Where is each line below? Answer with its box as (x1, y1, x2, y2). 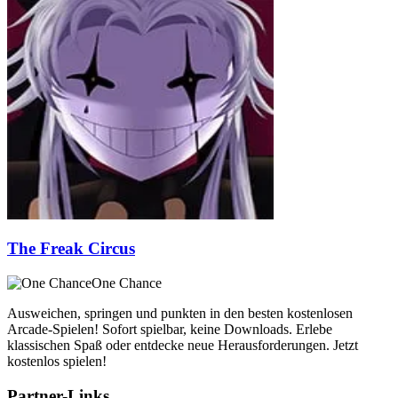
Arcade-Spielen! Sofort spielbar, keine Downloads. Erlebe (7, 322, 332, 338)
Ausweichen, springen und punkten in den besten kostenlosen (7, 306, 353, 322)
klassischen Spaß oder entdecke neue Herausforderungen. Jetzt (7, 338, 358, 354)
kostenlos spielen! (7, 354, 107, 370)
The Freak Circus (7, 239, 135, 259)
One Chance (92, 275, 162, 291)
